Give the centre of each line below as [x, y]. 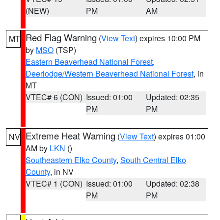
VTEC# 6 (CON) [54, 97]
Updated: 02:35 [173, 97]
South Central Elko [153, 160]
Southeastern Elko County [71, 160]
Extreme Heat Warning [70, 136]
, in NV [62, 172]
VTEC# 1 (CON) [54, 183]
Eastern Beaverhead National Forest [89, 62]
